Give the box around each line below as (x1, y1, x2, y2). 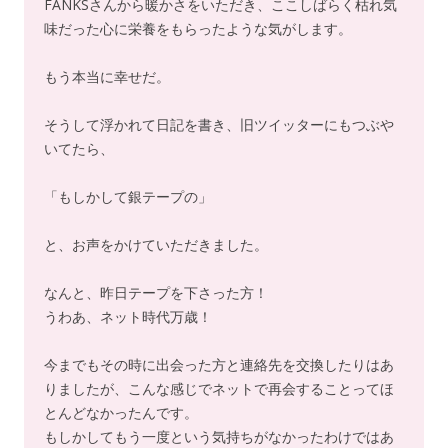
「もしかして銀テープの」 (44, 187, 212, 206)
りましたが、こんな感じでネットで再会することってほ (44, 379, 394, 398)
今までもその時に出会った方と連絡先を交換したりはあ (44, 355, 394, 374)
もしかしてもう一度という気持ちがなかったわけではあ (44, 427, 394, 446)
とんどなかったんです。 (44, 403, 198, 422)
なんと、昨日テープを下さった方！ (44, 283, 268, 302)
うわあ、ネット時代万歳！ (44, 307, 212, 326)
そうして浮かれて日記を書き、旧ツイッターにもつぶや (44, 115, 394, 134)
